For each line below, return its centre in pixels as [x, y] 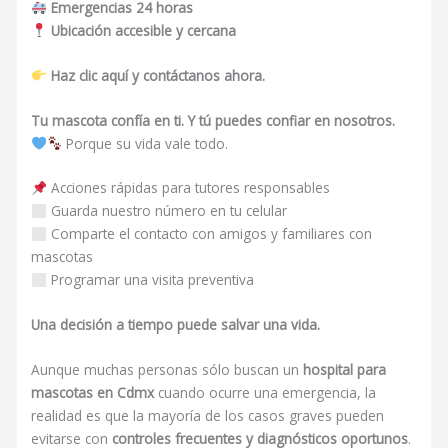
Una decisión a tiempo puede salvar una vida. [176, 325]
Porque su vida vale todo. [145, 143]
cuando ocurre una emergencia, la [265, 393]
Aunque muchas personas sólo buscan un [167, 370]
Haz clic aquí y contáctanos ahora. [157, 75]
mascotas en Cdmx [93, 393]
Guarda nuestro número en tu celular [166, 211]
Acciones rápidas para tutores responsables [188, 188]
